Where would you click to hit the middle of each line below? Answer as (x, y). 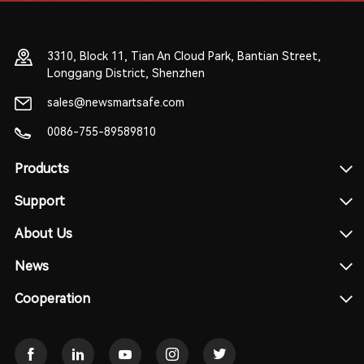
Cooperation (52, 299)
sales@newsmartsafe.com (115, 102)
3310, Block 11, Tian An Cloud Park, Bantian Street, (184, 56)
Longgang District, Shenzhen (126, 73)
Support (39, 201)
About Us (43, 234)
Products (41, 169)
